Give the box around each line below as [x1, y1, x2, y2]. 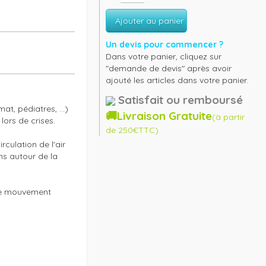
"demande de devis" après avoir [106, 63, 232, 74]
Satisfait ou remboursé [118, 93, 243, 107]
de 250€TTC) [106, 125, 159, 135]
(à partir [212, 112, 245, 122]
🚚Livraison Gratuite [106, 109, 213, 123]
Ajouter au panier [115, 15, 184, 26]
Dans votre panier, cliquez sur [106, 51, 222, 62]
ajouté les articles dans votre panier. [106, 75, 249, 85]
